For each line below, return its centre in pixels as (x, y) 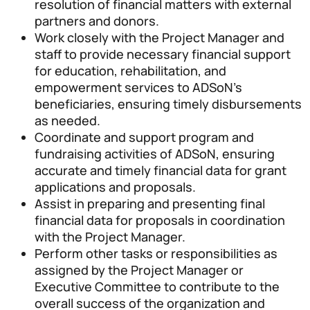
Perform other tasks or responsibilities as (156, 253)
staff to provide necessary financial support (163, 54)
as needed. (67, 120)
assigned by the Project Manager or (139, 270)
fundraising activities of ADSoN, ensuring (155, 153)
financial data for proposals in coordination (160, 220)
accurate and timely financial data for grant (161, 170)
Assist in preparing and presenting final (150, 203)
